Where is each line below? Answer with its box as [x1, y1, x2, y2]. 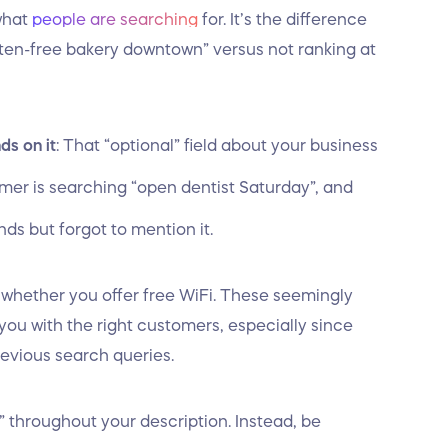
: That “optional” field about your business [56, 137, 378, 153]
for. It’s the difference [198, 11, 367, 27]
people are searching [32, 11, 198, 27]
